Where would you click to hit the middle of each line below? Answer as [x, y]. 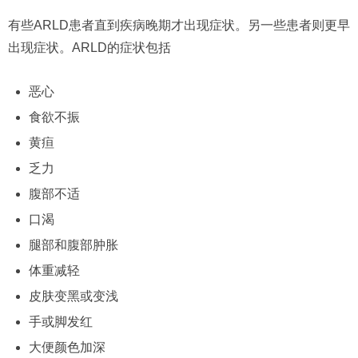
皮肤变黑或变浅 [73, 296]
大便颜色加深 [67, 348]
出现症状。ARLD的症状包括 [89, 48]
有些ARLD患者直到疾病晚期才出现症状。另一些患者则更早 [179, 26]
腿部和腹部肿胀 [73, 245]
